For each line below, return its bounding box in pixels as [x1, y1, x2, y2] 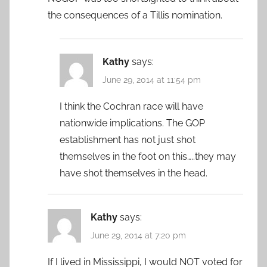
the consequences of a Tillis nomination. [48, 9, 222, 21]
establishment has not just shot [60, 134, 195, 146]
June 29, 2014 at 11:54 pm [103, 74, 201, 85]
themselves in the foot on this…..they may [60, 151, 236, 163]
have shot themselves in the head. [60, 167, 207, 179]
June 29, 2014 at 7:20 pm [91, 231, 186, 241]
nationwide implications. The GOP [60, 117, 205, 129]
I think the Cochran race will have [60, 101, 203, 113]
